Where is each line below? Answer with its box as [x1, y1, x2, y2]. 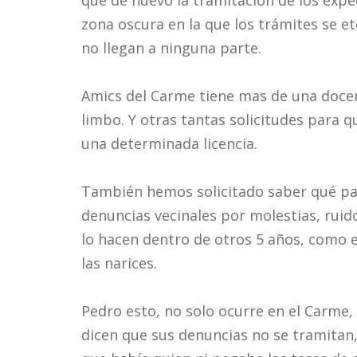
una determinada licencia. [81, 134, 257, 153]
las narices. [81, 253, 157, 273]
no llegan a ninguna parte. [81, 38, 261, 57]
